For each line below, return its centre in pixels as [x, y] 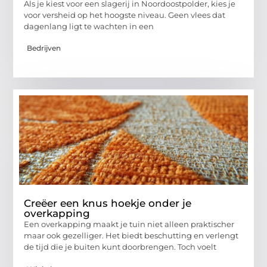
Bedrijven [44, 48]
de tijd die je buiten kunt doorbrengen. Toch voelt [120, 247]
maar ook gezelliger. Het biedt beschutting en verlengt [131, 236]
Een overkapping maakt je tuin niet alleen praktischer [129, 224]
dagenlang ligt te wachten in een [89, 26]
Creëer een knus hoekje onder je [108, 204]
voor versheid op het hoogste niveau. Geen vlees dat [125, 15]
